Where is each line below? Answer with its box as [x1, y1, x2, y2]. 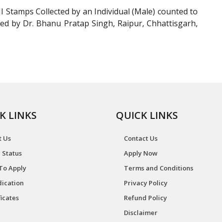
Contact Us [124, 134, 158, 143]
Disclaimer [124, 208, 158, 217]
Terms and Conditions [124, 164, 193, 172]
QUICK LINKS [116, 109, 178, 122]
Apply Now [124, 149, 158, 158]
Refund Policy [124, 193, 167, 202]
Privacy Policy [124, 178, 167, 187]
